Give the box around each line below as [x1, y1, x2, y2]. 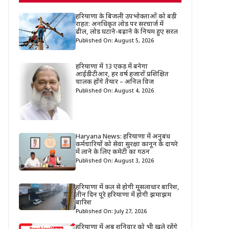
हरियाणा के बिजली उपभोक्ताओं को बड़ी [76, 12, 177, 21]
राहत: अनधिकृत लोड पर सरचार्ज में [76, 20, 164, 29]
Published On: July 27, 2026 [76, 209, 147, 216]
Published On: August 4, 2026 [76, 88, 154, 95]
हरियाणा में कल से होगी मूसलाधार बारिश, [76, 183, 180, 192]
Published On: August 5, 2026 [76, 38, 154, 44]
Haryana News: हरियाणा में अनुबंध [76, 132, 171, 141]
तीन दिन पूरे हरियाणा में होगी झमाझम [76, 191, 172, 200]
